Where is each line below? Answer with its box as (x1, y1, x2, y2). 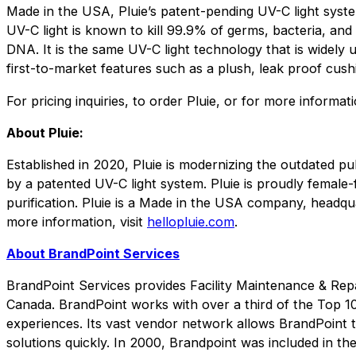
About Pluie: (6, 124, 83, 141)
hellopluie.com (147, 213, 234, 230)
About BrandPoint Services (6, 245, 180, 261)
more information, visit (6, 213, 147, 230)
